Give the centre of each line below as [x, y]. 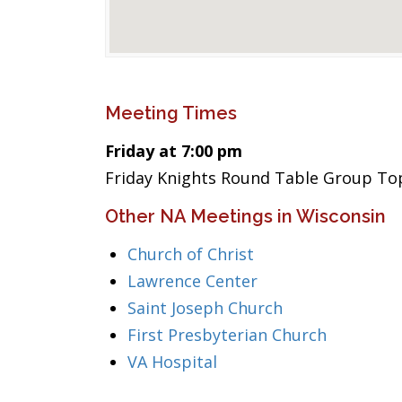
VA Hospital [172, 362]
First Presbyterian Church [227, 335]
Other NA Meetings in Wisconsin [245, 216]
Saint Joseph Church [205, 308]
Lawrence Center [192, 281]
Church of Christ [191, 254]
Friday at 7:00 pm [174, 151]
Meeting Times [171, 113]
